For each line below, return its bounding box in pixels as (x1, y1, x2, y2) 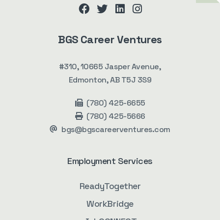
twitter (102, 12, 137, 26)
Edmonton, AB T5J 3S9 (68, 75, 152, 85)
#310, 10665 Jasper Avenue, (58, 61, 162, 72)
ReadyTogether (79, 180, 141, 192)
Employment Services (67, 155, 153, 166)
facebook (83, 12, 131, 26)
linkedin (119, 12, 158, 26)
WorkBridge (86, 198, 134, 209)
